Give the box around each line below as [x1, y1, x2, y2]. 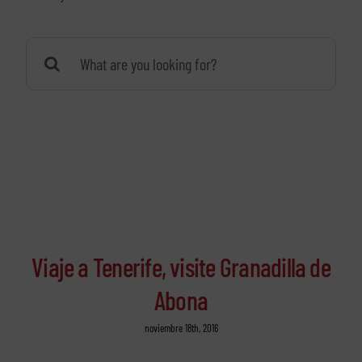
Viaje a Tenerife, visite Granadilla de [32, 251, 330, 283]
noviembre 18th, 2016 [144, 322, 218, 335]
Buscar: [24, 40, 65, 60]
